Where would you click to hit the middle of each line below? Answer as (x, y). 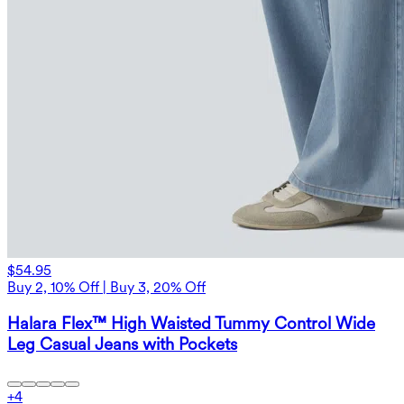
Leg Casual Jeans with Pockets (122, 344)
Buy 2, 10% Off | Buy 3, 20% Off (106, 288)
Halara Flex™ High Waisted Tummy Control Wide (191, 323)
